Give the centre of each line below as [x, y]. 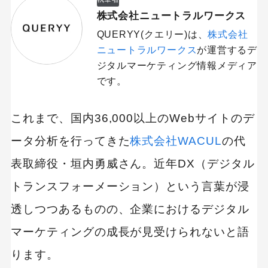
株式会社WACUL [176, 141]
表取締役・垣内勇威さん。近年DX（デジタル [133, 164]
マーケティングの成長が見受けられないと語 [130, 232]
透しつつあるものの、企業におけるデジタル [130, 209]
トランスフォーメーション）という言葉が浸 [130, 187]
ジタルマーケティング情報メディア [177, 66]
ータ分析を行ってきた [70, 141]
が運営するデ [227, 50]
